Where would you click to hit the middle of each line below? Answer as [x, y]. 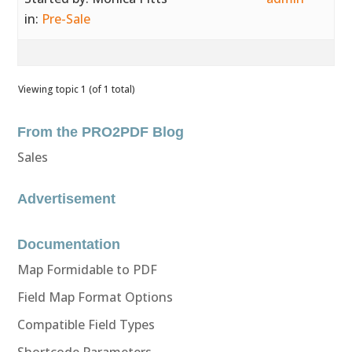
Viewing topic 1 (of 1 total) [77, 89]
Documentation [69, 244]
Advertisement [67, 199]
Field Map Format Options [95, 297]
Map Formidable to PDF [88, 269]
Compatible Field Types [86, 324]
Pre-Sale [66, 19]
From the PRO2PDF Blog [101, 132]
